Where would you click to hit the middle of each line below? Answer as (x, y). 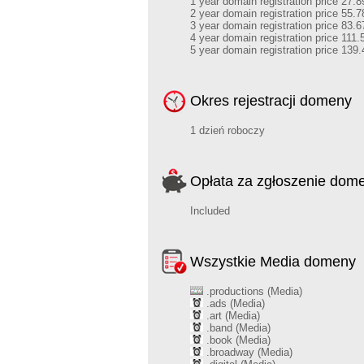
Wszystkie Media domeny (273, 262)
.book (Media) (237, 340)
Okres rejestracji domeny (271, 101)
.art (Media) (232, 316)
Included (210, 211)
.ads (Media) (234, 303)
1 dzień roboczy (227, 130)
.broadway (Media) (248, 352)
